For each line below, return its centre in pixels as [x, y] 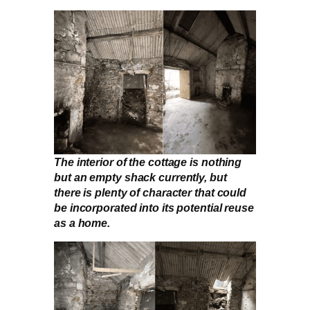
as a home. [82, 222]
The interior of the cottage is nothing [148, 162]
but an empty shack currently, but [140, 177]
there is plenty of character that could [151, 192]
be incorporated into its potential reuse [154, 207]
